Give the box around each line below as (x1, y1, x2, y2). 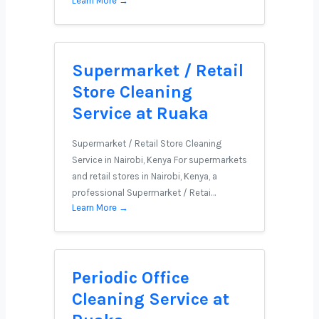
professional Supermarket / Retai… (72, 187, 216, 198)
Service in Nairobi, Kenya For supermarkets (72, 155, 247, 165)
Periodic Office (72, 268, 189, 288)
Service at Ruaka (72, 103, 209, 123)
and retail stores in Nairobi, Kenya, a (72, 171, 217, 182)
